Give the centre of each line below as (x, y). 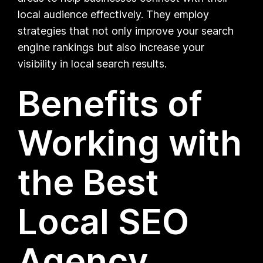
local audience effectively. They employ (114, 14)
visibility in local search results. (92, 63)
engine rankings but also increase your (111, 47)
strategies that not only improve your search (126, 31)
